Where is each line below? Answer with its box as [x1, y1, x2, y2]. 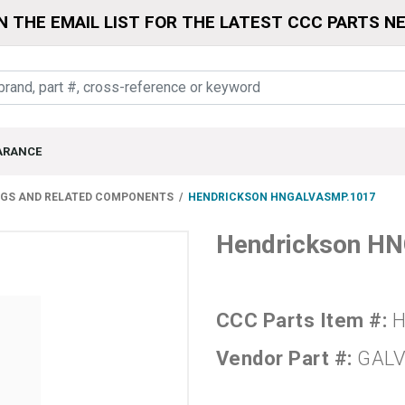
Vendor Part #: [216, 347, 358, 371]
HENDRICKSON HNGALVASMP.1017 [188, 191, 375, 204]
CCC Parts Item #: [216, 309, 392, 333]
